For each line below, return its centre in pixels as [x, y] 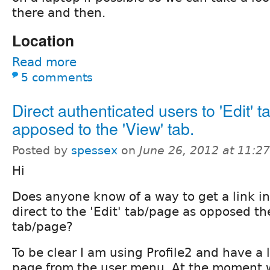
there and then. [59, 12]
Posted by [42, 150]
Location [43, 40]
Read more [44, 62]
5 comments [57, 77]
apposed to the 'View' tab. [103, 128]
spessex [94, 150]
